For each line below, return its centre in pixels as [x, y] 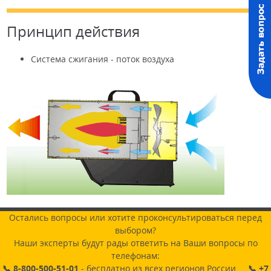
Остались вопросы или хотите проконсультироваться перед [135, 218]
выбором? [135, 230]
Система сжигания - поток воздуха [103, 59]
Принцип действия [73, 31]
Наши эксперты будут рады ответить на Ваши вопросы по [135, 243]
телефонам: [135, 256]
